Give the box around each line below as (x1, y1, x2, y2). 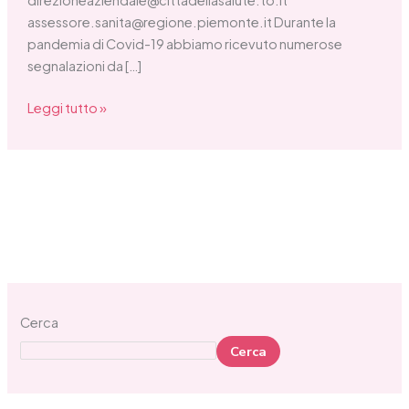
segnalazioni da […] (26, 58, 142, 75)
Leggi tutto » (26, 100, 107, 117)
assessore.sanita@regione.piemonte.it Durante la (26, 14, 336, 31)
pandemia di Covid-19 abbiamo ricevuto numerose (26, 36, 342, 53)
